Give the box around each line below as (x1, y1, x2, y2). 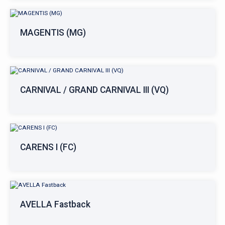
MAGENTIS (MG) (20, 28, 86, 38)
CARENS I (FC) (20, 142, 76, 152)
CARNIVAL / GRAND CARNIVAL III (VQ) (20, 85, 169, 95)
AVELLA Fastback (20, 199, 90, 209)
